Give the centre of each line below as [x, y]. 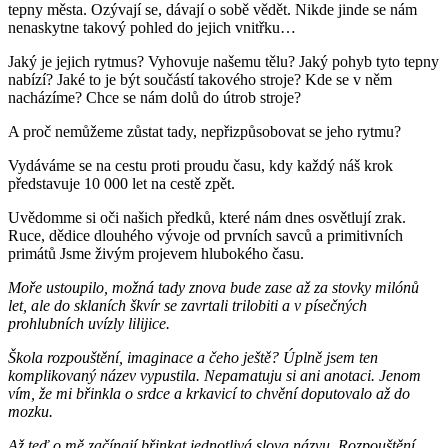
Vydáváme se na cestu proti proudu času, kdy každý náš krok [200, 165]
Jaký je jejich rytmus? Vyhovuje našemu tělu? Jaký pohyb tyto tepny [223, 61]
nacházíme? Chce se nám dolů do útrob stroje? [156, 97]
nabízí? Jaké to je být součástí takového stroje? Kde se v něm [200, 79]
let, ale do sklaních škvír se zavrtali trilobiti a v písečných [187, 305]
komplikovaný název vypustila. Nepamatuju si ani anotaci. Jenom [216, 375]
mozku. [30, 411]
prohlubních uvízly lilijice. [89, 323]
